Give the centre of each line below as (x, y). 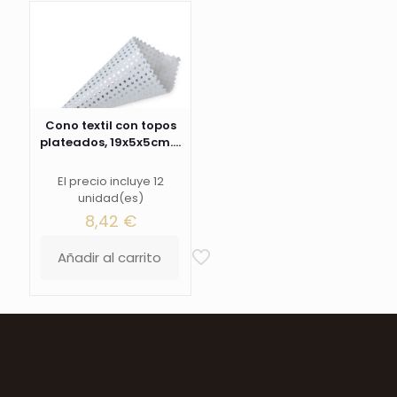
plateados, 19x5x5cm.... (111, 143)
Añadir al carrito (110, 258)
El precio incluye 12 (110, 182)
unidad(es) (110, 198)
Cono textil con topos (110, 126)
